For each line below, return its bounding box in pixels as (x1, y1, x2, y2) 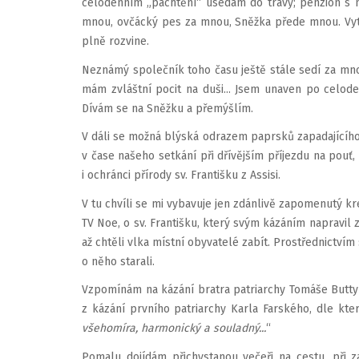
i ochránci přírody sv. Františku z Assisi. (82, 168, 280, 182)
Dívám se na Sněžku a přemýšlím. (82, 101, 253, 115)
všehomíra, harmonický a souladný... (82, 321, 266, 335)
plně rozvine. (82, 34, 149, 48)
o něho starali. (82, 254, 155, 268)
